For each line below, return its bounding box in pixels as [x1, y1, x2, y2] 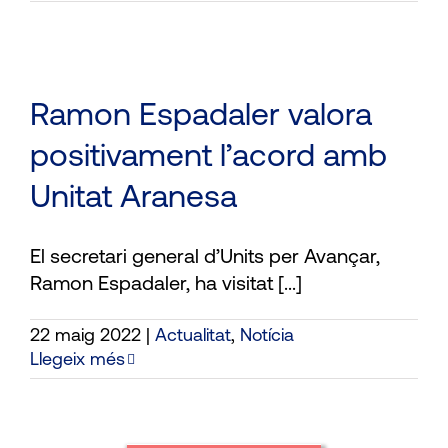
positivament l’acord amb [30, 141, 387, 174]
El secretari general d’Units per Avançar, [30, 247, 380, 268]
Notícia [240, 326, 294, 346]
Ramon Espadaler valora [30, 100, 372, 133]
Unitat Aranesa [30, 182, 237, 215]
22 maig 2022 [30, 326, 141, 346]
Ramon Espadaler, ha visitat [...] [30, 274, 302, 295]
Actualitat [155, 326, 231, 346]
